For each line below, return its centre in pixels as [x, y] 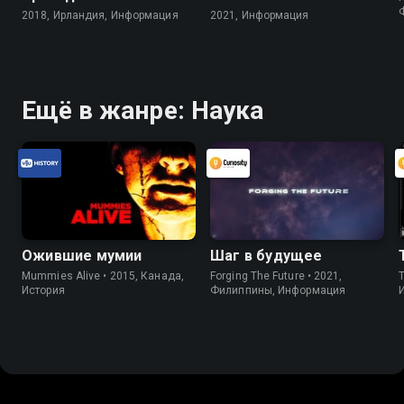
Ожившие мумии [82, 255]
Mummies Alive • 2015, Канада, [103, 275]
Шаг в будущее [266, 255]
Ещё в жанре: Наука [142, 111]
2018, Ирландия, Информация [100, 16]
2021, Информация [260, 16]
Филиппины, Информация [278, 290]
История [43, 290]
